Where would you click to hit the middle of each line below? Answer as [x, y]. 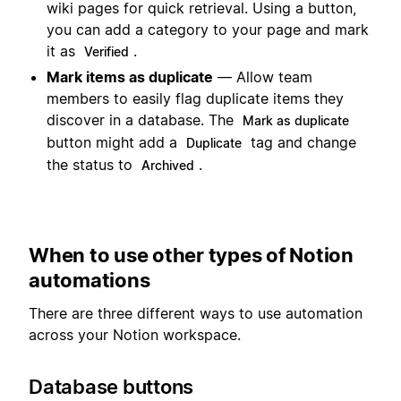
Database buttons [111, 386]
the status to [92, 164]
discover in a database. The [142, 119]
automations [90, 281]
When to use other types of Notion [191, 256]
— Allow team [263, 77]
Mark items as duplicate [130, 77]
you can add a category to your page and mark [208, 29]
